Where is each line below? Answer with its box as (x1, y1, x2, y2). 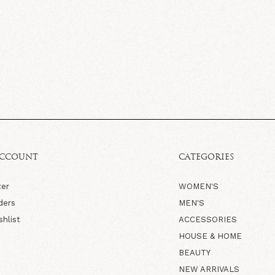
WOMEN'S (178, 181, 219, 191)
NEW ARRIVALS (178, 264, 239, 274)
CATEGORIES (178, 153, 234, 161)
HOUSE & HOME (178, 231, 242, 241)
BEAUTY (178, 247, 211, 257)
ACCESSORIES (178, 214, 237, 224)
